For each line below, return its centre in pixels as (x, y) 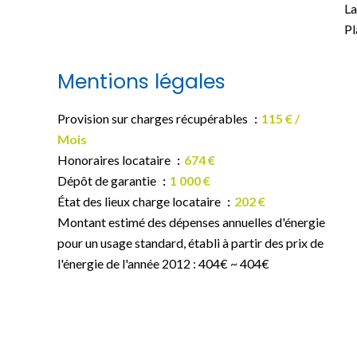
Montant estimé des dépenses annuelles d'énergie (191, 222)
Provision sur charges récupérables (154, 118)
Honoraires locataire (115, 160)
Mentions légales (141, 82)
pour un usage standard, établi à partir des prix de (190, 243)
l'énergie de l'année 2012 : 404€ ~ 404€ (163, 263)
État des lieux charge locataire (140, 201)
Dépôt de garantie (108, 180)
